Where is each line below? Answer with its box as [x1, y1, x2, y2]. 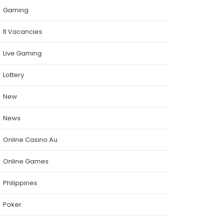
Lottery [3, 70, 24, 80]
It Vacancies [3, 27, 42, 37]
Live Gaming [3, 49, 42, 58]
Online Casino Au [3, 135, 57, 145]
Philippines [3, 178, 37, 188]
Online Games [3, 157, 49, 166]
